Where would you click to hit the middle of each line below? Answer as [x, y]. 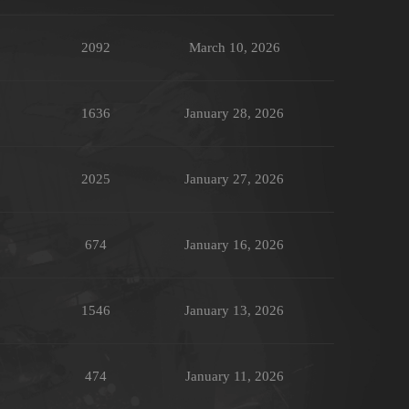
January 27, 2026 [234, 179]
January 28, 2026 [234, 114]
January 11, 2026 [234, 377]
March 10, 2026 [234, 48]
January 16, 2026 [234, 245]
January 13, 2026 [234, 311]
